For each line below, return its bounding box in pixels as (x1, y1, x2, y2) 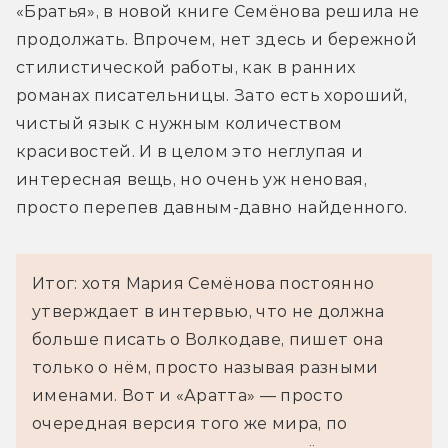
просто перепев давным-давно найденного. (16, 198, 408, 218)
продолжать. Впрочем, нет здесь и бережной (16, 30, 418, 50)
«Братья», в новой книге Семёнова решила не (16, 2, 420, 22)
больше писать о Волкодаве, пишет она (32, 330, 384, 350)
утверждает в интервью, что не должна (32, 302, 385, 322)
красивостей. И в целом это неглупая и (16, 142, 363, 162)
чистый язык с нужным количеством (16, 114, 343, 134)
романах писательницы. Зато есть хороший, (16, 86, 408, 106)
